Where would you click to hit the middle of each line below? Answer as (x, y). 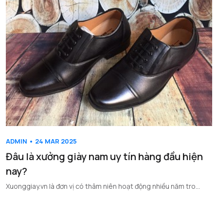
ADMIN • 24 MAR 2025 (41, 141)
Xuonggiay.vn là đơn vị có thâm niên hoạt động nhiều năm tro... (103, 186)
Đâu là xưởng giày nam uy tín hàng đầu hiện (104, 157)
